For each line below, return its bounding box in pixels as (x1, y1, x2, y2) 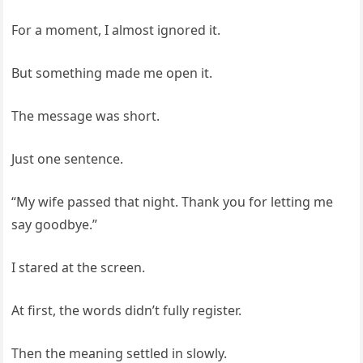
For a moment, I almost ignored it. (11, 21, 221, 39)
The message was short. (11, 107, 160, 125)
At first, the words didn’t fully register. (11, 301, 242, 319)
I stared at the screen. (11, 258, 146, 276)
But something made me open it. (11, 64, 213, 82)
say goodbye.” (11, 216, 98, 233)
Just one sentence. (11, 150, 124, 168)
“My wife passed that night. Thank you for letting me (11, 193, 334, 211)
